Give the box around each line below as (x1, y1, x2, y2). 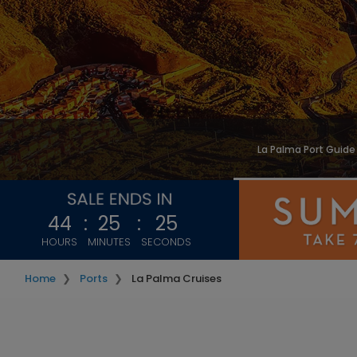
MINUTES (88, 234, 131, 250)
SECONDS (141, 234, 191, 250)
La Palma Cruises (131, 271, 222, 286)
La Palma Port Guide (257, 143, 355, 156)
